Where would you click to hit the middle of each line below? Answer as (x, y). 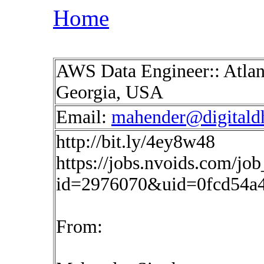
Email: (84, 117)
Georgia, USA (110, 92)
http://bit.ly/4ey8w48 (136, 142)
